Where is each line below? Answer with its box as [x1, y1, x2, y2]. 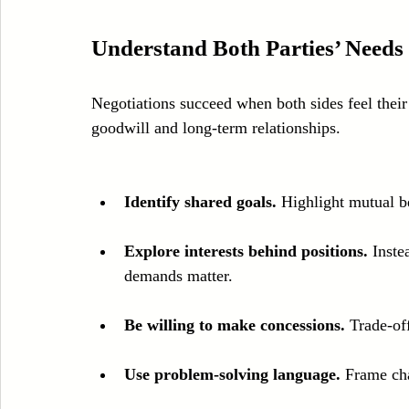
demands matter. [124, 266, 233, 285]
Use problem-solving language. [124, 364, 341, 383]
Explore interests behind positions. [124, 241, 368, 260]
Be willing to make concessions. [124, 315, 345, 334]
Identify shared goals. [124, 192, 277, 211]
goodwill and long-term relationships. [91, 118, 341, 137]
